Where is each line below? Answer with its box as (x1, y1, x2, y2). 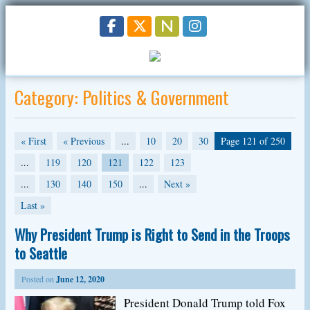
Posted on (21, 273, 56, 284)
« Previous (62, 134, 104, 147)
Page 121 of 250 (221, 134, 286, 147)
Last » (20, 199, 45, 212)
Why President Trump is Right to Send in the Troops (14, 224, 290, 245)
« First (20, 134, 46, 147)
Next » (163, 177, 190, 190)
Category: (14, 84, 82, 111)
